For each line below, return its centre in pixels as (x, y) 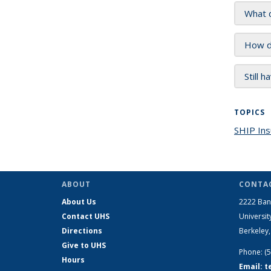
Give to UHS (84, 245)
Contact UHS (86, 216)
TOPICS (250, 112)
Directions (82, 231)
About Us (79, 202)
